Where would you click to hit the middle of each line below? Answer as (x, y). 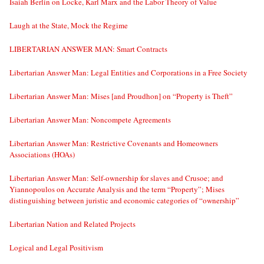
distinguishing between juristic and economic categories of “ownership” (124, 201)
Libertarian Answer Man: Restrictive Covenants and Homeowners (114, 143)
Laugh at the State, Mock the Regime (69, 26)
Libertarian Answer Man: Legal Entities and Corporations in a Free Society (128, 73)
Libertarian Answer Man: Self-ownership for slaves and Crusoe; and (116, 178)
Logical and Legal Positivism (56, 248)
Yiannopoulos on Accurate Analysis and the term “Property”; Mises (117, 189)
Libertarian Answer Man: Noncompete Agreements (90, 120)
